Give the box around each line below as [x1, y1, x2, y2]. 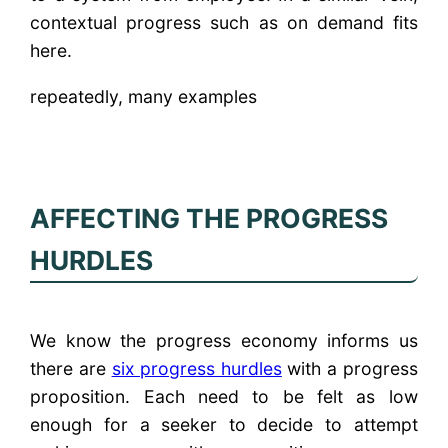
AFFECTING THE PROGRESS [30, 202, 389, 235]
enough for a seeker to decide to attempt [30, 414, 418, 436]
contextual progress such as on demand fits [30, 12, 418, 34]
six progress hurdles [111, 358, 282, 380]
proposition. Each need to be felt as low [30, 386, 418, 408]
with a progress [281, 358, 418, 380]
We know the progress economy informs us [30, 330, 418, 352]
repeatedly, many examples [30, 86, 258, 107]
